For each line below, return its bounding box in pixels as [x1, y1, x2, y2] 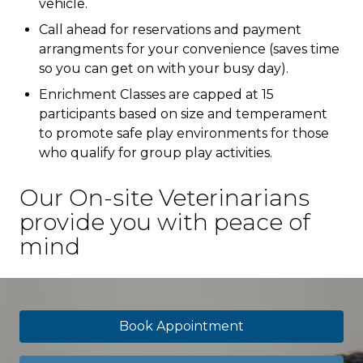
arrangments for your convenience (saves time [39, 41, 340, 57]
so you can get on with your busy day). [39, 61, 288, 76]
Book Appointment [119, 318, 244, 334]
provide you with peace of [19, 208, 310, 236]
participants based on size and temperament [39, 106, 327, 122]
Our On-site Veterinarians [19, 184, 310, 211]
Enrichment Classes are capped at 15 [39, 87, 274, 102]
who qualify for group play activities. [39, 145, 272, 160]
